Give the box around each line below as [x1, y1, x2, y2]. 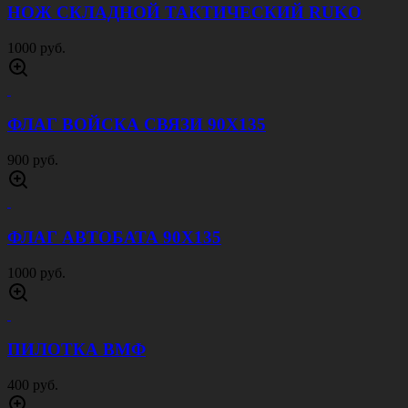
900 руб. [7, 152, 58, 168]
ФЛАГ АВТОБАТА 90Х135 [7, 227, 221, 247]
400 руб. [7, 376, 58, 393]
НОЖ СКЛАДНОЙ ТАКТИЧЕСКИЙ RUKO [7, 2, 362, 22]
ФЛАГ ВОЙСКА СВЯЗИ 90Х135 [7, 115, 266, 135]
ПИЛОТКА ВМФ [7, 340, 146, 360]
